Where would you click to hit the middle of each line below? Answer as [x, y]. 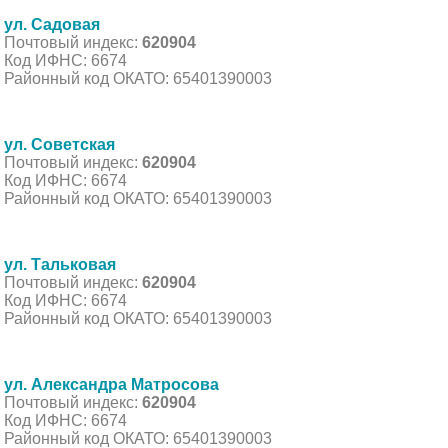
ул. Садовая [52, 24]
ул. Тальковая [60, 264]
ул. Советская [59, 144]
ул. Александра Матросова [111, 384]
